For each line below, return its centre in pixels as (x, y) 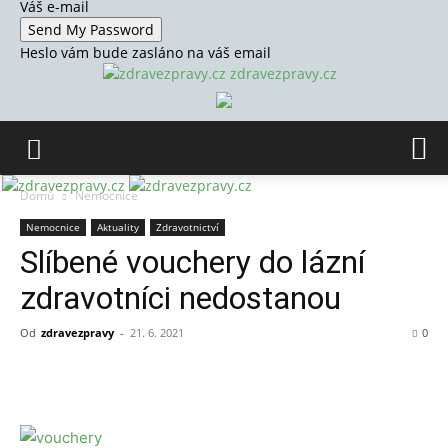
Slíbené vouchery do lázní (192, 262)
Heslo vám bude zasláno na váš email (145, 52)
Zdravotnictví (187, 227)
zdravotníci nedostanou (180, 298)
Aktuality (118, 227)
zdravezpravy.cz (283, 73)
